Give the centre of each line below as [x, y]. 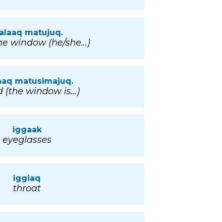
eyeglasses [27, 140]
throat [27, 189]
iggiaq [27, 178]
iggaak [27, 130]
